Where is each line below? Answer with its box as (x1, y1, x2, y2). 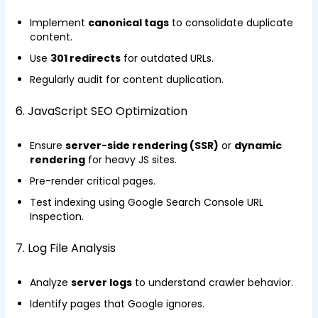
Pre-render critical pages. (29, 174, 155, 188)
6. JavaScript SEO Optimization (15, 103, 187, 119)
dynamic (234, 138, 282, 153)
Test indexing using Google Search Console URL (29, 195, 263, 209)
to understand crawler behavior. (131, 275, 293, 290)
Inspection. (29, 209, 84, 224)
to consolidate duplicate (168, 16, 293, 30)
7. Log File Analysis (15, 240, 116, 256)
